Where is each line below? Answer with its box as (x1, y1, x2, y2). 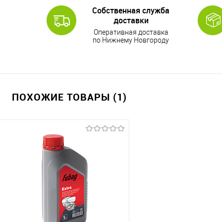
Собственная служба (92, 5, 169, 16)
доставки (113, 15, 149, 26)
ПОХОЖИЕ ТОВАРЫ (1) (12, 90, 127, 104)
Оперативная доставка (93, 28, 168, 36)
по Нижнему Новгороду (93, 36, 169, 44)
